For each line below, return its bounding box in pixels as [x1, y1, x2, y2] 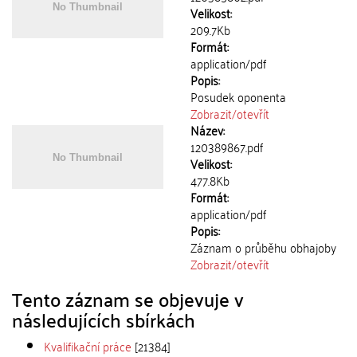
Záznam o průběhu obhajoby [190, 236, 336, 258]
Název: [190, 119, 225, 141]
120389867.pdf [190, 135, 263, 158]
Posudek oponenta [190, 85, 286, 108]
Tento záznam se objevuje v [12, 282, 244, 316]
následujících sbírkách [12, 303, 195, 336]
